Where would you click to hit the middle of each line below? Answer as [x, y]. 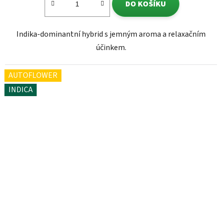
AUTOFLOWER [33, 76]
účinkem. [111, 48]
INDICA [21, 90]
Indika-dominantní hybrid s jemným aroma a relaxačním [111, 34]
